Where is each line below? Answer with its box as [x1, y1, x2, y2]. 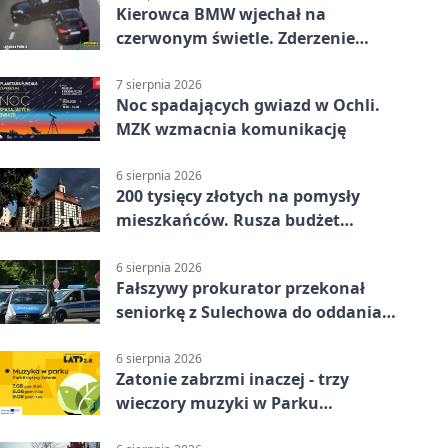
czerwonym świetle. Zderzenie [116, 26, 355, 49]
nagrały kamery [116, 50, 243, 73]
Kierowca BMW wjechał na [116, 2, 326, 25]
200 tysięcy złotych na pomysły [116, 185, 360, 208]
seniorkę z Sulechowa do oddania [116, 300, 382, 323]
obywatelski [116, 233, 213, 256]
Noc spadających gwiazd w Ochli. [116, 94, 380, 117]
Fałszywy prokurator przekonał [116, 276, 365, 299]
